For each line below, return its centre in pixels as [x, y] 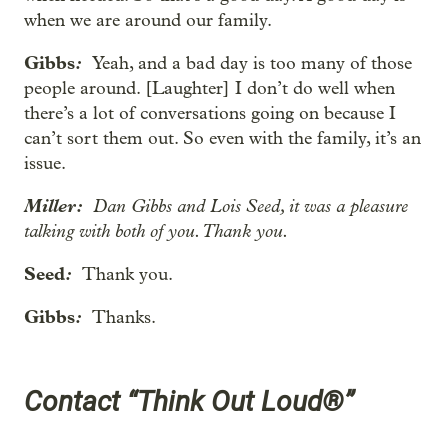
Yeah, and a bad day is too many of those [252, 63]
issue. [45, 163]
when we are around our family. [148, 20]
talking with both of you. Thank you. [156, 231]
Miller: [58, 206]
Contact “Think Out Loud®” [189, 402]
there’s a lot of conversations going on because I [210, 113]
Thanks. [124, 317]
